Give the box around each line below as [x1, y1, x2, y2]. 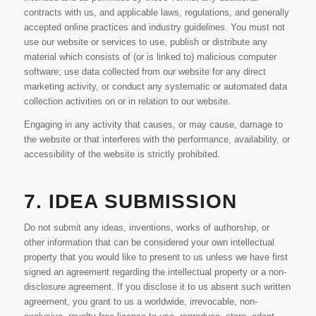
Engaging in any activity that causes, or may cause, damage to [23, 119, 283, 130]
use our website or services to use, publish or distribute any [23, 37, 267, 48]
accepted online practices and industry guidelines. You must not [23, 22, 285, 33]
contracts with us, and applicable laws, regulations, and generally [23, 7, 289, 18]
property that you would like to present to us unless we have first [23, 251, 288, 262]
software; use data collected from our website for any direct [23, 66, 266, 78]
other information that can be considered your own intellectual [23, 236, 274, 248]
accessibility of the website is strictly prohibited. [23, 148, 220, 159]
